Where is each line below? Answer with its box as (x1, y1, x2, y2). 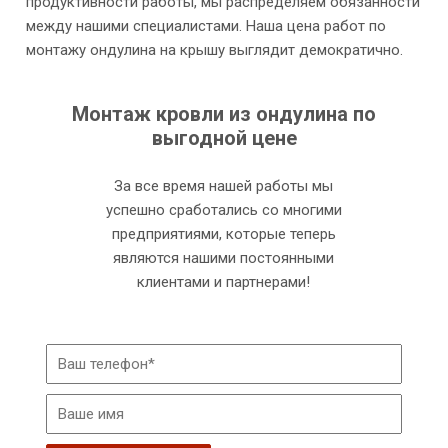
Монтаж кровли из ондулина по (72, 101, 376, 126)
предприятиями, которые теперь (111, 224, 336, 243)
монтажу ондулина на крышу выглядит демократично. (26, 40, 403, 59)
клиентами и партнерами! (137, 272, 311, 291)
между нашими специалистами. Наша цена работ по (26, 16, 386, 35)
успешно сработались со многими (105, 200, 342, 219)
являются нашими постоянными (113, 248, 335, 267)
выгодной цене (151, 125, 297, 150)
